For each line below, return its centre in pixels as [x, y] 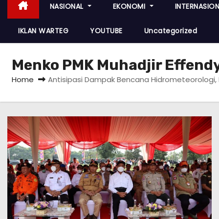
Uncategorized [170, 31]
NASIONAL [67, 6]
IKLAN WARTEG [43, 31]
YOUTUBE [106, 31]
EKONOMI [130, 6]
